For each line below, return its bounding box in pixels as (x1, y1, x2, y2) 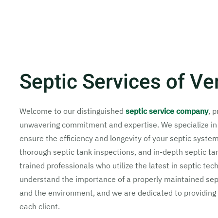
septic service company (126, 106, 208, 116)
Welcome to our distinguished (19, 106, 126, 116)
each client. (19, 201, 60, 211)
